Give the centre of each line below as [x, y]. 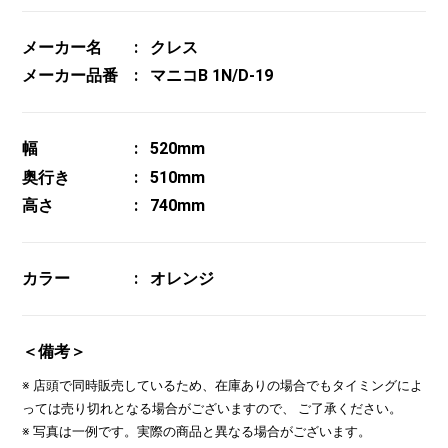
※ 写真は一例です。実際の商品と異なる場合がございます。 [197, 431]
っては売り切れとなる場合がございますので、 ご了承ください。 [212, 408]
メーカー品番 [70, 76]
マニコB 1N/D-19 [212, 76]
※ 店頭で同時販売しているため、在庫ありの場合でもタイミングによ [223, 385]
